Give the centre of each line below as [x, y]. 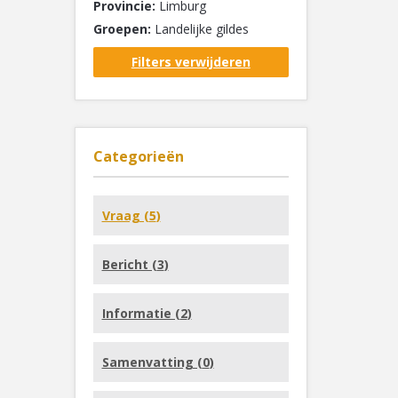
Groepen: [122, 29]
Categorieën [138, 156]
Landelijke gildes [199, 29]
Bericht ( [129, 264]
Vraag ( [125, 215]
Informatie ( [141, 313]
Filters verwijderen [191, 62]
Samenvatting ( [152, 362]
